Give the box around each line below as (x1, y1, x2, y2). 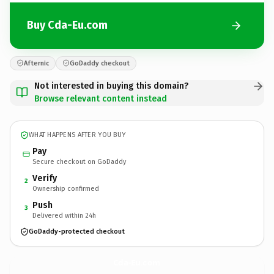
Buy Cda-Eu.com (27, 18, 108, 32)
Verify (32, 172, 57, 183)
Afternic (24, 59, 49, 67)
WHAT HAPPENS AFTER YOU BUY (29, 131, 126, 139)
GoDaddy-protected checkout (29, 228, 125, 235)
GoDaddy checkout (70, 59, 130, 67)
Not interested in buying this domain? (34, 80, 188, 91)
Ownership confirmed (32, 184, 99, 193)
